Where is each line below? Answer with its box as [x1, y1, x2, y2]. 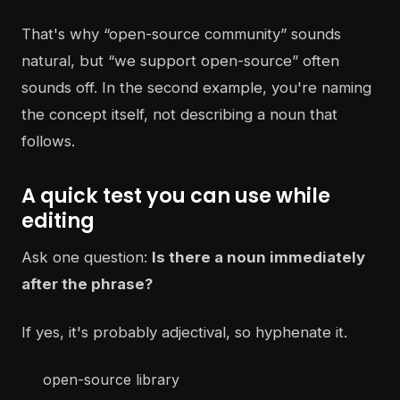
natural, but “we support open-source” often [21, 52, 339, 71]
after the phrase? [21, 275, 153, 294]
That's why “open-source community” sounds [21, 25, 341, 44]
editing [21, 206, 95, 236]
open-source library [43, 371, 179, 389]
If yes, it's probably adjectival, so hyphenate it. [21, 323, 347, 342]
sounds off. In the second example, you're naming [21, 79, 371, 97]
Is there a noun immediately [152, 248, 365, 267]
